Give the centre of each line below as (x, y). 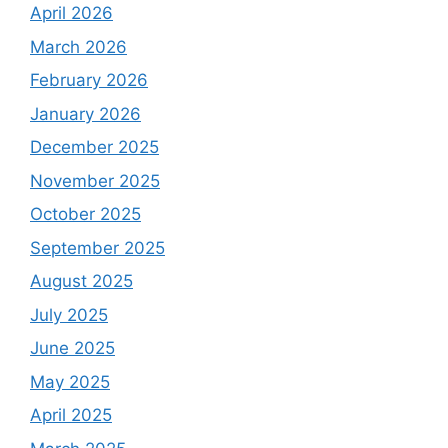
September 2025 (97, 247)
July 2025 (69, 314)
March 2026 (78, 46)
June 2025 (72, 348)
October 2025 (85, 214)
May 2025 (70, 381)
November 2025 (95, 180)
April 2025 (71, 415)
